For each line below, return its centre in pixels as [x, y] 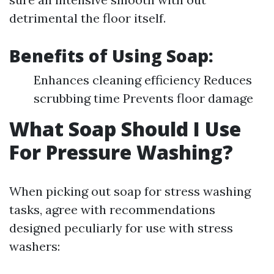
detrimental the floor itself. [87, 18]
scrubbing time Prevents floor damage [143, 98]
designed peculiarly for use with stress [121, 228]
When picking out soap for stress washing [130, 191]
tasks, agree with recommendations [112, 209]
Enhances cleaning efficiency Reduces [143, 80]
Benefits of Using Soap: [111, 56]
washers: [35, 246]
